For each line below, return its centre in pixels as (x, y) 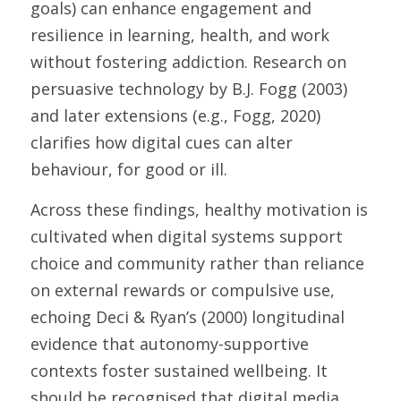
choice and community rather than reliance (197, 263)
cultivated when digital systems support (187, 236)
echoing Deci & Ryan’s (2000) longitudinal (188, 317)
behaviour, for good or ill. (131, 169)
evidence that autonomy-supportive (170, 344)
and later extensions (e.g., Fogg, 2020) (175, 115)
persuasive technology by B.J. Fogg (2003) (189, 89)
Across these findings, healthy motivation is (199, 209)
